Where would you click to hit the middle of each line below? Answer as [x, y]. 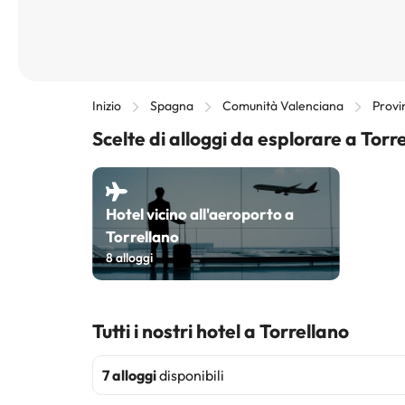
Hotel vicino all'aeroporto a [200, 214]
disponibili [190, 375]
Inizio [107, 106]
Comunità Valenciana [283, 106]
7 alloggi [129, 375]
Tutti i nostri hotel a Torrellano [221, 331]
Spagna [172, 106]
